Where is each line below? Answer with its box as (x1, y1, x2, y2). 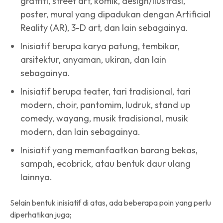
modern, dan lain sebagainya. (20, 125, 140, 137)
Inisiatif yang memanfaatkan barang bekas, (20, 144, 198, 156)
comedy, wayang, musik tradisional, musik (20, 112, 188, 124)
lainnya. (20, 171, 52, 183)
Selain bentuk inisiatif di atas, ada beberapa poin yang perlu (10, 197, 211, 208)
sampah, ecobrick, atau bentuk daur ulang (20, 157, 191, 169)
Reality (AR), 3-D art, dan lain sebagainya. (20, 21, 188, 33)
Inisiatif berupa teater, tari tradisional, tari (20, 85, 191, 97)
